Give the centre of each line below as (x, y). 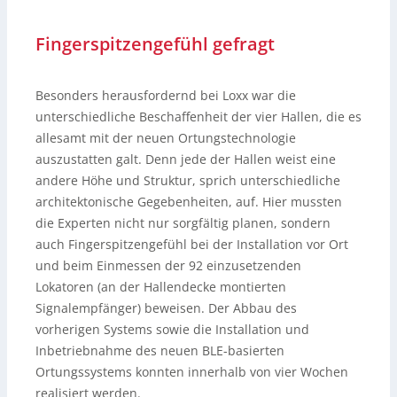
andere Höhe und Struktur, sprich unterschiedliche (188, 180)
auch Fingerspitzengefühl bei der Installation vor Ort (192, 244)
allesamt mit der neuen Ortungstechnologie (166, 137)
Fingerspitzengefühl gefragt (155, 43)
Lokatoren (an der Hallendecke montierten (161, 286)
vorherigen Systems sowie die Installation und (172, 329)
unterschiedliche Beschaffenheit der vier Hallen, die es (198, 116)
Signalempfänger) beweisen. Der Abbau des (166, 307)
